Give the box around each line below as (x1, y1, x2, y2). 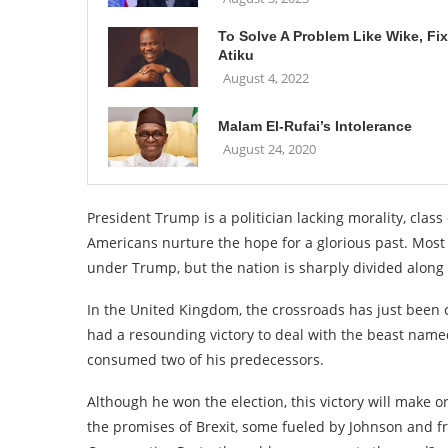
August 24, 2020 (223, 139, 316, 158)
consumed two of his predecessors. (87, 350, 324, 369)
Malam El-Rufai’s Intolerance (218, 117, 412, 134)
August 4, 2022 (223, 69, 309, 87)
